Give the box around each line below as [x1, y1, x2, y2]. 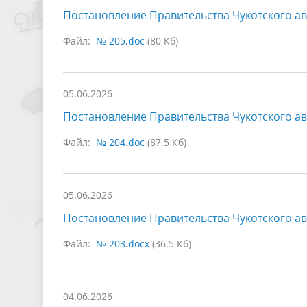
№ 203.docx [96, 237, 149, 251]
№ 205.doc [96, 34, 145, 48]
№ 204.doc [96, 136, 145, 149]
